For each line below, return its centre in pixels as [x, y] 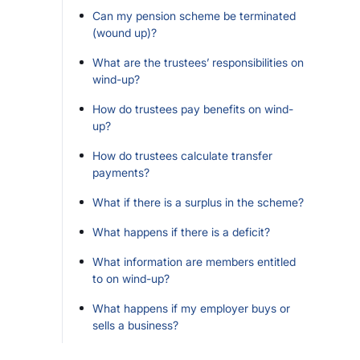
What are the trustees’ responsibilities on [198, 62]
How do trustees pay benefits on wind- [193, 109]
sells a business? [135, 325]
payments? [121, 172]
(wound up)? [125, 33]
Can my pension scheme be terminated [194, 16]
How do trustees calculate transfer [182, 155]
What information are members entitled [194, 262]
